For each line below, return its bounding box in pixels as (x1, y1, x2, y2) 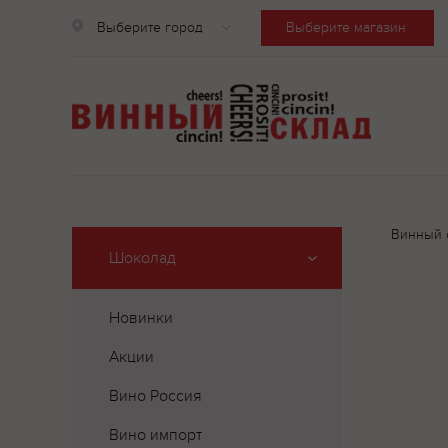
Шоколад (109, 248, 176, 268)
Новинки (109, 308, 173, 328)
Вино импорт (109, 425, 202, 445)
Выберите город (97, 19, 203, 36)
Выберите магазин (286, 19, 406, 36)
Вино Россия (109, 386, 202, 406)
